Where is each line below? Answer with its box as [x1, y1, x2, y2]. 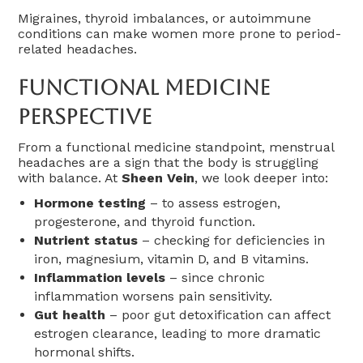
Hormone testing [34, 194, 147, 211]
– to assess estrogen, [146, 194, 281, 211]
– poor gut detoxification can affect [105, 306, 331, 322]
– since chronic [165, 269, 266, 285]
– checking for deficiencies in [138, 232, 326, 248]
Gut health [34, 306, 106, 322]
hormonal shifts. [34, 344, 135, 360]
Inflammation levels [34, 269, 166, 285]
